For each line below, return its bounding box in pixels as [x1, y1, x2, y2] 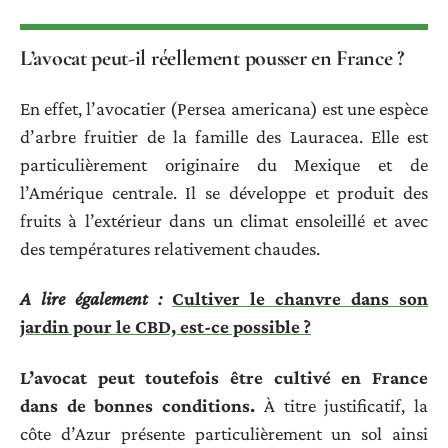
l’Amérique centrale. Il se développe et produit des [20, 181, 428, 203]
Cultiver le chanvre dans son [172, 288, 428, 310]
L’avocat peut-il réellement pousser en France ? [20, 45, 404, 72]
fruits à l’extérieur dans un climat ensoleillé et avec [20, 209, 428, 231]
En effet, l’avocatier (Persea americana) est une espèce [20, 97, 428, 119]
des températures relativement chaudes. [20, 237, 320, 259]
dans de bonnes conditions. [20, 394, 256, 416]
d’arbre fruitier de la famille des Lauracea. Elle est [20, 125, 428, 147]
